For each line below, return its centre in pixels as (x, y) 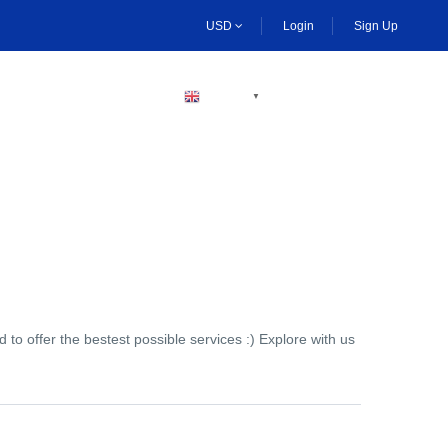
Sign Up (376, 25)
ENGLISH (226, 97)
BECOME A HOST (72, 96)
